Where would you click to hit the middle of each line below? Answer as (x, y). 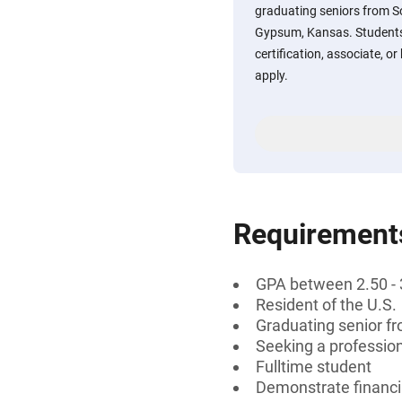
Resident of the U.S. (326, 305)
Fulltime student (314, 367)
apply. (271, 75)
